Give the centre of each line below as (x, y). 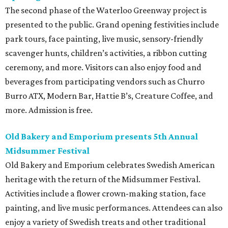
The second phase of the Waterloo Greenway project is (106, 10)
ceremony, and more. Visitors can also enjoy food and (103, 67)
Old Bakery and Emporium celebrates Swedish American (110, 165)
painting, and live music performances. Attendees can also (114, 208)
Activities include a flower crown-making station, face (105, 194)
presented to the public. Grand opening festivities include (112, 25)
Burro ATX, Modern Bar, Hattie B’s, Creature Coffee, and (109, 96)
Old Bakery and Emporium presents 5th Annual (102, 137)
